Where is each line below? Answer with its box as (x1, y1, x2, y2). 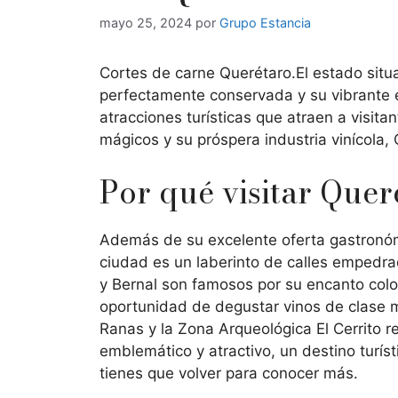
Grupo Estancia (219, 15, 311, 31)
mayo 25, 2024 (99, 15, 192, 31)
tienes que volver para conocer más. (99, 363, 362, 382)
